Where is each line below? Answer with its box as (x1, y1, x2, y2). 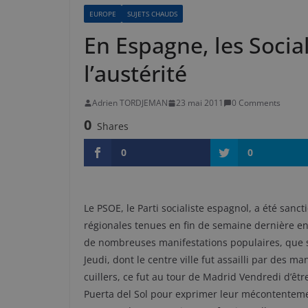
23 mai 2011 (176, 97, 223, 109)
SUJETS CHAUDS (127, 9, 177, 19)
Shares (97, 120, 129, 133)
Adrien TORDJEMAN (92, 97, 168, 109)
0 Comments (232, 97, 280, 109)
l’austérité (84, 58, 187, 88)
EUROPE (89, 9, 116, 19)
